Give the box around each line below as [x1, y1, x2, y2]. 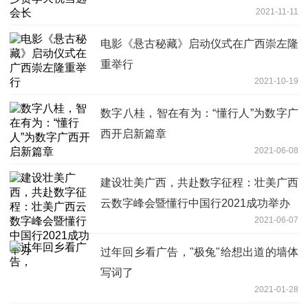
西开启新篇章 [100, 127, 166, 140]
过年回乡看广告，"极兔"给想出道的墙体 [100, 245, 298, 258]
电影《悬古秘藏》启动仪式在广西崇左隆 [100, 37, 298, 49]
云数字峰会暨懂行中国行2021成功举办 [100, 197, 290, 209]
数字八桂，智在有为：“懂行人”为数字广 [100, 107, 298, 119]
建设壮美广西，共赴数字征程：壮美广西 [100, 176, 298, 188]
